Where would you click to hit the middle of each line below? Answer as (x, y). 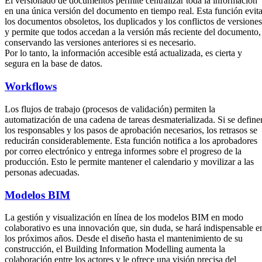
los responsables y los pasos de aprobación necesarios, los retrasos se (131, 130)
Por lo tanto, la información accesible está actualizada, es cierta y (123, 53)
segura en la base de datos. (54, 64)
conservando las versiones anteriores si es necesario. (100, 43)
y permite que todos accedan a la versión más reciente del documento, (133, 32)
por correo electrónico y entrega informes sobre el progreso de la (123, 151)
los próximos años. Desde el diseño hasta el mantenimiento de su (124, 239)
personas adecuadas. (42, 172)
